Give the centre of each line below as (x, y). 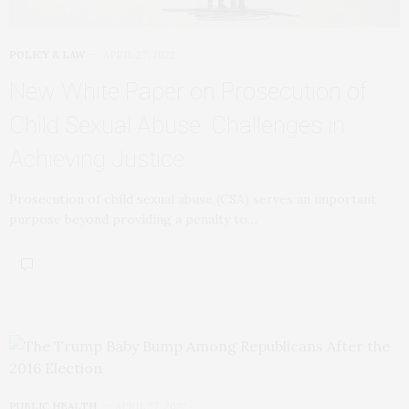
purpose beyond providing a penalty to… (133, 219)
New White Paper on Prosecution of (188, 91)
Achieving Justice (97, 158)
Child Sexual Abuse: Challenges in (177, 125)
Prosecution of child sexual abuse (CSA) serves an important (193, 199)
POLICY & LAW (47, 54)
